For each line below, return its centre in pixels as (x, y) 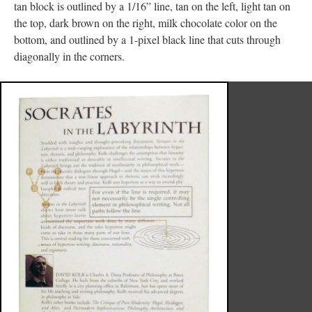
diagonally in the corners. (69, 56)
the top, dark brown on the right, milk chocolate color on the (146, 23)
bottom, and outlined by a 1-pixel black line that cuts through (147, 39)
